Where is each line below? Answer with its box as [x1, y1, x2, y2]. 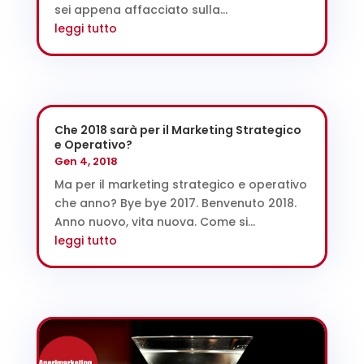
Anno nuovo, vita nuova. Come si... [54, 213, 255, 230]
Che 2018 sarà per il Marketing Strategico [54, 121, 301, 138]
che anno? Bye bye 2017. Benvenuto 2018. [54, 194, 297, 211]
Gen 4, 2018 [54, 153, 118, 169]
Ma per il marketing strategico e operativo [54, 175, 307, 193]
